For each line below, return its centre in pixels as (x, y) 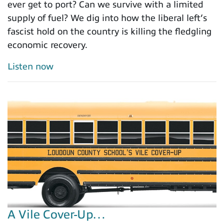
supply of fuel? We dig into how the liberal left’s (107, 18)
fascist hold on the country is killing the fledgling (109, 31)
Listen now (30, 66)
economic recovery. (47, 45)
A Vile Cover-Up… (56, 215)
